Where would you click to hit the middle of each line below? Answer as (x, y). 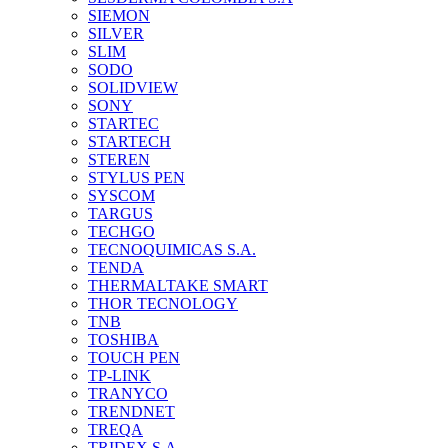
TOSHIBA (123, 339)
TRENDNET (131, 411)
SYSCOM (121, 195)
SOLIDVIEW (133, 87)
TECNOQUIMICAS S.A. (172, 249)
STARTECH (129, 141)
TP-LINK (119, 375)
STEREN (119, 159)
